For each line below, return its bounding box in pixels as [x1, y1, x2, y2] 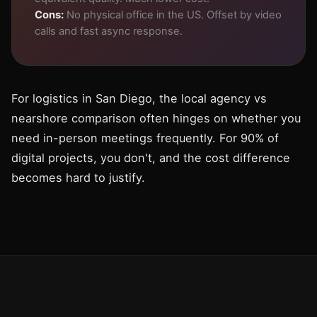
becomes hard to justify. [11, 171, 145, 185]
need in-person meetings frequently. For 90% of [11, 131, 279, 145]
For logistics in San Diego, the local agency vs [11, 91, 267, 105]
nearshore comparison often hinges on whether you [11, 111, 301, 125]
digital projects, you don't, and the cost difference [11, 151, 290, 165]
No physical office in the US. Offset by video [64, 8, 282, 21]
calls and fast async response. [35, 25, 183, 38]
